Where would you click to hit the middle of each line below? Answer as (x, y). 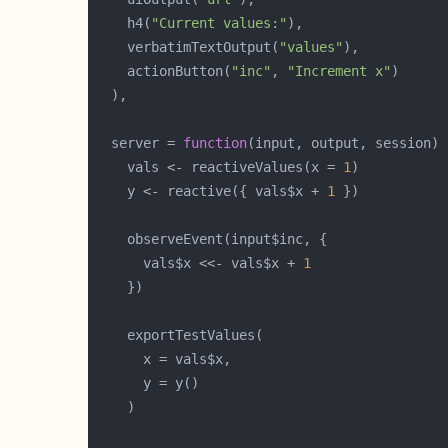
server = (139, 143)
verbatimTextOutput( (187, 47)
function (215, 143)
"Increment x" (339, 71)
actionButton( (163, 71)
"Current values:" (219, 23)
